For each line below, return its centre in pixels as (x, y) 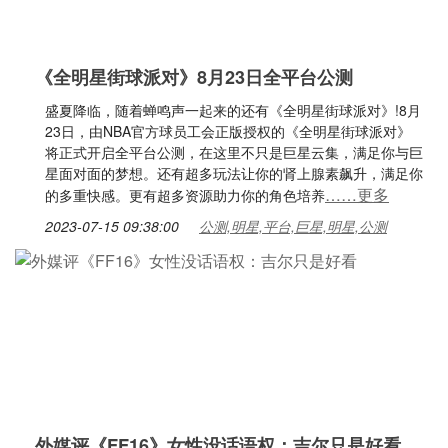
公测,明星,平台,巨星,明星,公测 (293, 226)
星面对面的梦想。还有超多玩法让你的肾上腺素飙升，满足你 (234, 173)
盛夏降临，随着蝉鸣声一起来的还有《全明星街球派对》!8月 (233, 110)
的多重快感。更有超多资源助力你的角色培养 (185, 195)
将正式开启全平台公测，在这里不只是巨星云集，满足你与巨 (234, 152)
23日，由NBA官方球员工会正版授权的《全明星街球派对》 (228, 131)
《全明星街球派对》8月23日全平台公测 (194, 77)
